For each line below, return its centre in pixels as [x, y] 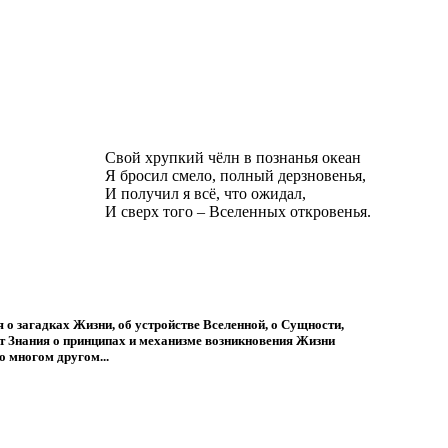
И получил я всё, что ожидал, [205, 193]
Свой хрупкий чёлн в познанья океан [233, 157]
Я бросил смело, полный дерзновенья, [235, 175]
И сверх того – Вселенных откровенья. [238, 211]
